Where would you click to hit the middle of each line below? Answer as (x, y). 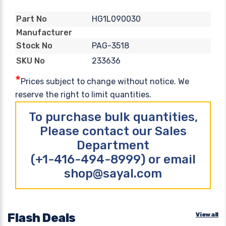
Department (113, 145)
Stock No (34, 46)
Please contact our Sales (113, 131)
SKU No (31, 61)
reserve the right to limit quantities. (83, 94)
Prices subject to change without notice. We (105, 81)
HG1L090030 (116, 19)
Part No (32, 19)
